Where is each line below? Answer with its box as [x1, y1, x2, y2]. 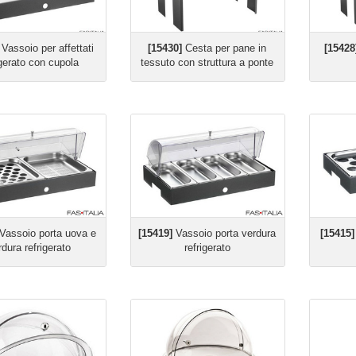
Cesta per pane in [182, 42, 267, 54]
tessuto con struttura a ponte [141, 56, 274, 68]
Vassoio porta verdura [172, 227, 277, 239]
